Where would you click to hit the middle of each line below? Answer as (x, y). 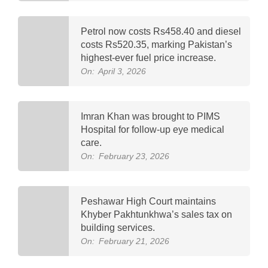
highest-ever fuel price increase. (148, 57)
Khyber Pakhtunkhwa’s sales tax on (156, 214)
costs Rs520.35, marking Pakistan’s (156, 44)
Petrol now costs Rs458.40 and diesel (161, 31)
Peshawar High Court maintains (148, 201)
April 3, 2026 (122, 71)
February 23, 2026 (134, 156)
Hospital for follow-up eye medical (153, 129)
